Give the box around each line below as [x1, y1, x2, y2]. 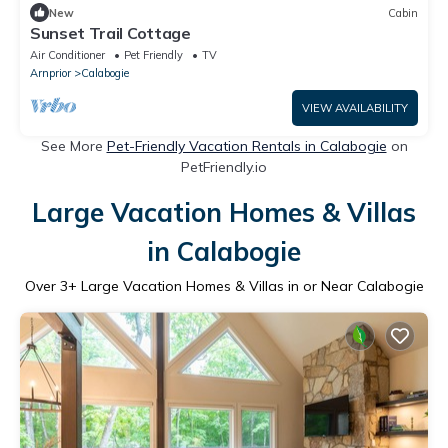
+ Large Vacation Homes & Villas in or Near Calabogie [67, 277, 424, 296]
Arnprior [30, 66, 71, 81]
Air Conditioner [30, 48, 105, 63]
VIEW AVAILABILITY [302, 101, 408, 116]
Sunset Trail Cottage [30, 23, 191, 44]
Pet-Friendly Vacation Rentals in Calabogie [106, 137, 387, 156]
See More [40, 137, 107, 156]
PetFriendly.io [181, 158, 267, 177]
